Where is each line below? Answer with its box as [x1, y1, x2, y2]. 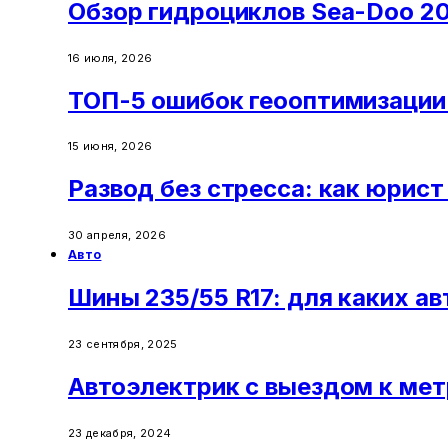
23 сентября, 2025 [68, 337, 178, 352]
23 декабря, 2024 [68, 425, 172, 440]
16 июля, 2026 [68, 50, 153, 65]
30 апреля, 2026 [68, 228, 166, 243]
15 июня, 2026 [68, 139, 153, 154]
